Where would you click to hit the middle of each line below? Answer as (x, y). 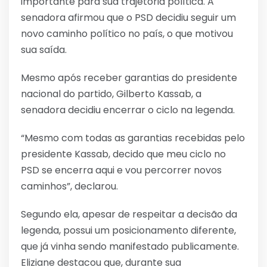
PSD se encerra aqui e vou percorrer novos (121, 170)
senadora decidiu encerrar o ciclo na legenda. (128, 110)
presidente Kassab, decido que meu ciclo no (123, 154)
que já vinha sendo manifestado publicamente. (130, 246)
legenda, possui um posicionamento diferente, (128, 230)
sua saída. (44, 49)
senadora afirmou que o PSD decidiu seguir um (128, 17)
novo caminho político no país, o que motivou (127, 33)
